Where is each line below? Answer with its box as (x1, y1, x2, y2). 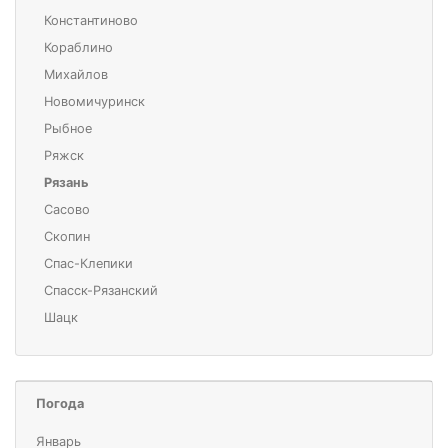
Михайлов (44, 67, 108, 83)
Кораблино (44, 40, 113, 56)
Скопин (44, 229, 90, 245)
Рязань (44, 175, 89, 191)
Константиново (44, 13, 138, 29)
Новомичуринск (44, 94, 145, 110)
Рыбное (44, 121, 92, 137)
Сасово (44, 202, 90, 218)
